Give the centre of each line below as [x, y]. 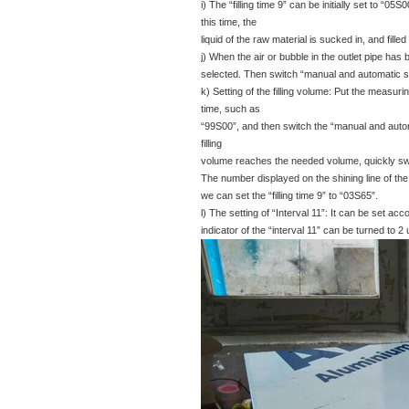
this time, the [229, 22]
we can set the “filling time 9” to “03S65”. [289, 195]
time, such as [231, 109]
